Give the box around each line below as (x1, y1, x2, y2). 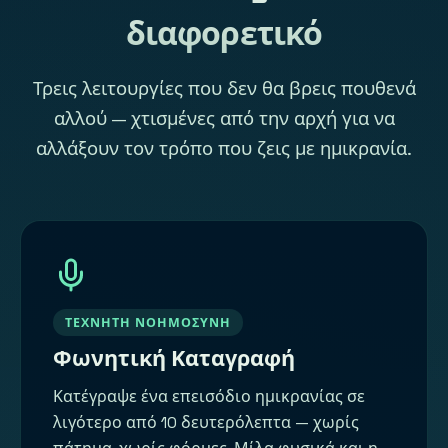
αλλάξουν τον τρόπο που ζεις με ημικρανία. (36, 136, 412, 160)
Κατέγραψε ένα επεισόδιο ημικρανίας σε (53, 386, 365, 408)
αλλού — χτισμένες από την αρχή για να (53, 106, 395, 130)
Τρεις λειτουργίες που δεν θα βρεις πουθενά (32, 76, 416, 100)
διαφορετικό (126, 13, 322, 54)
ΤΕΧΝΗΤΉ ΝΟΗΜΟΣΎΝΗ (65, 314, 231, 331)
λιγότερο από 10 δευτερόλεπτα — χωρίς (53, 412, 359, 434)
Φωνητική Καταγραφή (53, 344, 295, 372)
